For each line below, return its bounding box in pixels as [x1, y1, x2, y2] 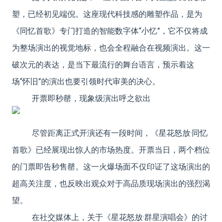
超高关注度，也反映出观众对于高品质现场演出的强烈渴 [12, 178, 210, 188]
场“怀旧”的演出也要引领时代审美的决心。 [12, 76, 160, 86]
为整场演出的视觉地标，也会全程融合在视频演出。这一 [12, 43, 210, 53]
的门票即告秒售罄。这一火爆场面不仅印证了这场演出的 [12, 162, 210, 171]
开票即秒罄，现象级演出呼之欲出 [32, 93, 151, 103]
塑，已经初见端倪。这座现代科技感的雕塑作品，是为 [12, 9, 202, 19]
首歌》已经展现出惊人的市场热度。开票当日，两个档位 [12, 145, 210, 155]
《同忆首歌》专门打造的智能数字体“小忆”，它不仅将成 [12, 26, 208, 36]
